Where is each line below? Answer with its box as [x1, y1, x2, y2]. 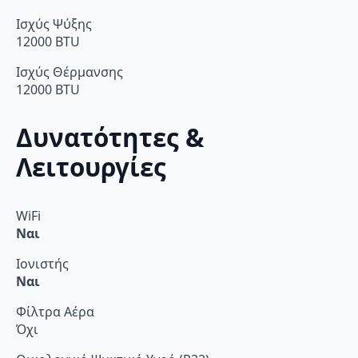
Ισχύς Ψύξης [16, 14, 92, 33]
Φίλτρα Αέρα [16, 303, 94, 321]
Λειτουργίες [16, 150, 166, 185]
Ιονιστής [16, 255, 69, 273]
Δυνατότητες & [16, 121, 204, 155]
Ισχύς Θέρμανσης [16, 62, 123, 81]
